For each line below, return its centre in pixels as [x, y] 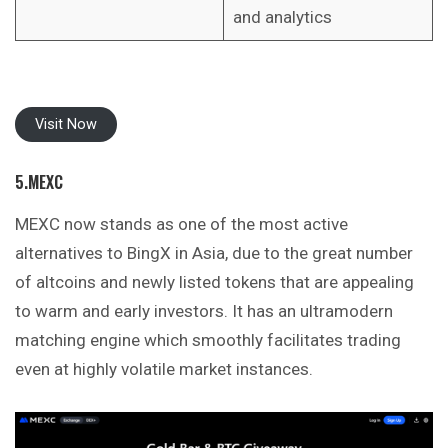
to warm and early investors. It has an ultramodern [204, 310]
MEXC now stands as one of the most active [181, 223]
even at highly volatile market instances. [164, 368]
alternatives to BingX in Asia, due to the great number [214, 252]
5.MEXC [39, 181]
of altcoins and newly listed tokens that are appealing [214, 281]
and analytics [282, 16]
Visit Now [66, 125]
